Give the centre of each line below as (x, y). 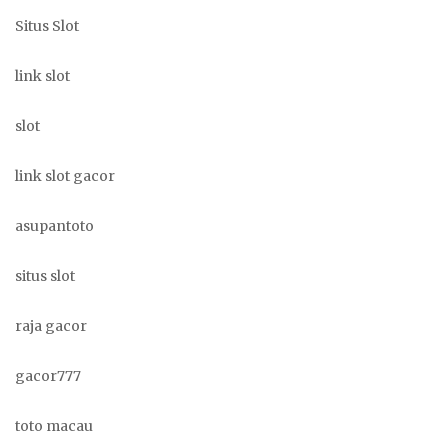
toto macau (54, 426)
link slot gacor (65, 176)
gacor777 (48, 376)
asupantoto (54, 226)
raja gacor (51, 326)
